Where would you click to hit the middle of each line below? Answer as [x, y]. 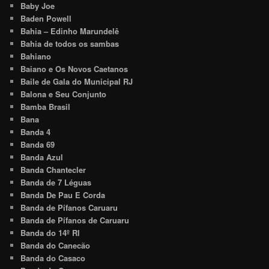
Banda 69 [38, 145]
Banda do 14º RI [50, 233]
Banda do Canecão [56, 246]
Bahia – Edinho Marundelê [70, 31]
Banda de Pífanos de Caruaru [75, 220]
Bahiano [36, 56]
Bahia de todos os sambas [70, 44]
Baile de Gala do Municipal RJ [77, 82]
